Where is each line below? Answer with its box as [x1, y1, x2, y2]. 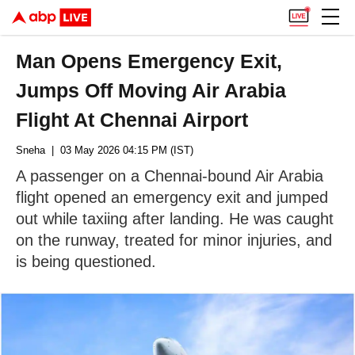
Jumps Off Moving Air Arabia [16, 79, 287, 101]
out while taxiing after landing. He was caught [16, 210, 334, 227]
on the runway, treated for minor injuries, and [16, 231, 332, 249]
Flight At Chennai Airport [16, 109, 249, 131]
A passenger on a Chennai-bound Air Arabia [16, 167, 323, 185]
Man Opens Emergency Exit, [16, 50, 283, 72]
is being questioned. [16, 253, 156, 270]
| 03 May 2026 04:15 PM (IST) [45, 144, 193, 156]
